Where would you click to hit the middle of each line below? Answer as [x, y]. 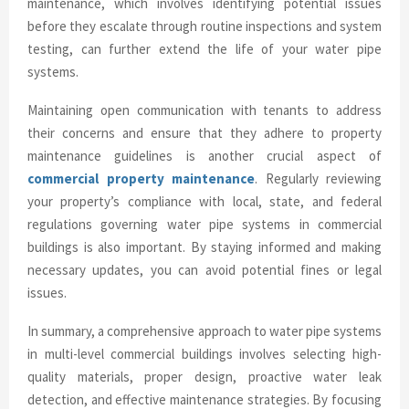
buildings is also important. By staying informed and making [204, 246]
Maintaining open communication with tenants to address [204, 110]
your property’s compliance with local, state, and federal [204, 201]
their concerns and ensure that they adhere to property [204, 132]
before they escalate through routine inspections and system [204, 26]
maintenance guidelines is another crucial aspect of [204, 155]
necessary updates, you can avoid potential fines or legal [204, 269]
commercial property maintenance [141, 178]
